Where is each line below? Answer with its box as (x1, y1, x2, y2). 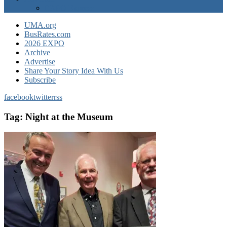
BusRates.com (24, 30, 70, 39)
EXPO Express (45, 4, 94, 12)
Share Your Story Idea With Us (24, 66, 123, 75)
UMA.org (24, 21, 56, 29)
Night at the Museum (25, 111, 113, 122)
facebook (4, 93, 33, 101)
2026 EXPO (24, 39, 64, 48)
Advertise (24, 57, 55, 66)
